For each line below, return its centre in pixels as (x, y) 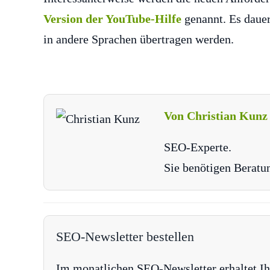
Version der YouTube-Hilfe (112, 19)
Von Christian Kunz (216, 116)
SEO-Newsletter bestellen (125, 237)
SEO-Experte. (198, 147)
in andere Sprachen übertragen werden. (139, 39)
